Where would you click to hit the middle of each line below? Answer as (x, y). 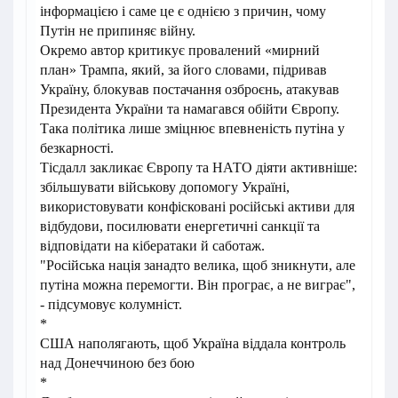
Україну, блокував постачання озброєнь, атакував (190, 90)
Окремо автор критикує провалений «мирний (180, 51)
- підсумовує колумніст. (111, 305)
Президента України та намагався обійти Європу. (190, 109)
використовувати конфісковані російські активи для (197, 207)
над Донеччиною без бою (117, 363)
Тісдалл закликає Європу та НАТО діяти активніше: (199, 168)
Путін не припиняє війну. (118, 31)
